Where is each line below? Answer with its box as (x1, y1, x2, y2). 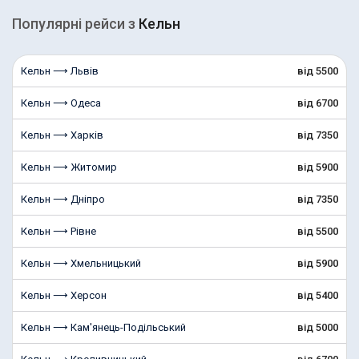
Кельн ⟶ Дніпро (21, 193, 105, 205)
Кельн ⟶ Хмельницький (21, 257, 141, 269)
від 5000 (297, 321, 338, 333)
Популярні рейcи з (12, 15, 139, 32)
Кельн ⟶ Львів (21, 65, 99, 77)
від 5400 (297, 289, 338, 301)
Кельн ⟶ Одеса (21, 97, 101, 109)
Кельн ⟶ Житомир (21, 161, 117, 173)
